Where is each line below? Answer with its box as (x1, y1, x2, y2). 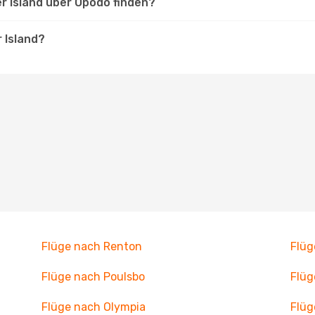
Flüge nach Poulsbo (41, 270, 145, 283)
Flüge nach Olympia (41, 300, 146, 314)
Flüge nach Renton (41, 240, 142, 253)
